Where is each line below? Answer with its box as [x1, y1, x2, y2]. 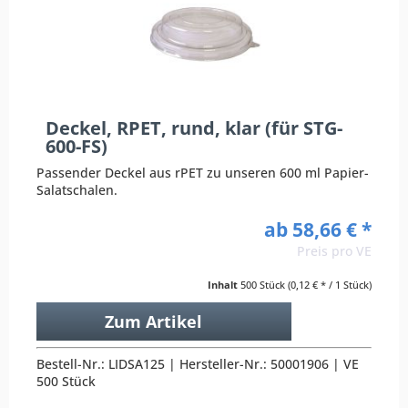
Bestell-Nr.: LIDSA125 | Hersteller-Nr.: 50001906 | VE [36, 355, 360, 373]
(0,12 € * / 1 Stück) [288, 278, 372, 292]
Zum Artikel [104, 311, 202, 333]
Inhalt [208, 278, 240, 292]
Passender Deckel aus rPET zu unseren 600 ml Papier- [36, 164, 370, 182]
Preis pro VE [297, 242, 372, 260]
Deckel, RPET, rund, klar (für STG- [46, 115, 343, 140]
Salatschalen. [36, 181, 118, 199]
